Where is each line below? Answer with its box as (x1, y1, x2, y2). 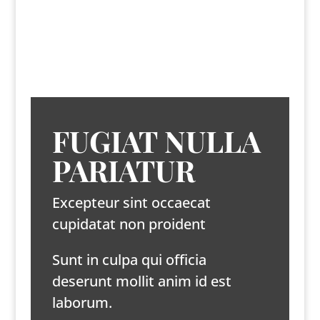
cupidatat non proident (51, 214, 206, 234)
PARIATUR (51, 151, 195, 190)
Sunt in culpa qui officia (51, 250, 206, 270)
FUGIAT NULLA (51, 121, 261, 161)
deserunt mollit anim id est (51, 271, 231, 291)
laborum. (51, 293, 112, 313)
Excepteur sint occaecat (51, 193, 211, 213)
